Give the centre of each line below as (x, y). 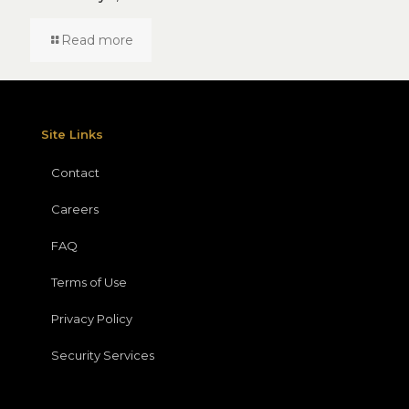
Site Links (72, 134)
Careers (75, 209)
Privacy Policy (92, 318)
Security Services (103, 355)
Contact (75, 172)
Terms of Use (89, 282)
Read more (97, 40)
